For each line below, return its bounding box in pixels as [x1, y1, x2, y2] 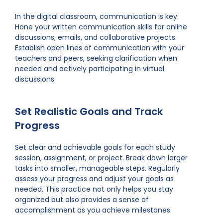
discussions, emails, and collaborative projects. [15, 32, 177, 42]
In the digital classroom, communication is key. [15, 11, 179, 21]
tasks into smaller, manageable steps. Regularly [15, 163, 180, 173]
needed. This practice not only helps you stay [15, 184, 173, 194]
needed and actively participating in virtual [15, 64, 164, 74]
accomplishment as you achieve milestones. [15, 205, 172, 215]
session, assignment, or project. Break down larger [15, 153, 188, 163]
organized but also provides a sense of [15, 195, 149, 205]
